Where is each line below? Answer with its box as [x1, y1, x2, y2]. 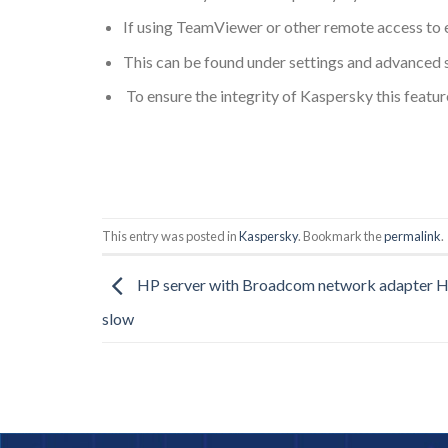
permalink [384, 227, 441, 244]
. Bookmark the [298, 227, 384, 244]
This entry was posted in [102, 227, 239, 244]
